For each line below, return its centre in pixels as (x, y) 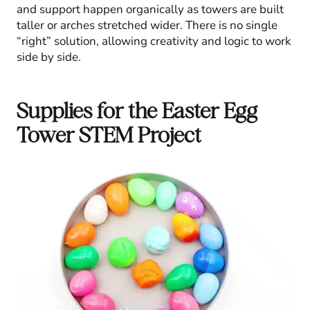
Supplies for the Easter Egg (137, 110)
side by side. (49, 57)
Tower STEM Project (109, 134)
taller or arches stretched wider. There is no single (147, 25)
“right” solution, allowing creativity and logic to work (154, 41)
